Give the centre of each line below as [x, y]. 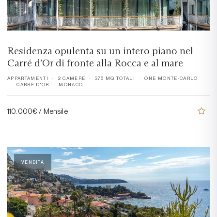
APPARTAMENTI [28, 78]
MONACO [71, 85]
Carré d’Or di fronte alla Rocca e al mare [95, 63]
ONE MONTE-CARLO [171, 78]
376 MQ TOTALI [115, 78]
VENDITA [33, 162]
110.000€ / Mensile [38, 111]
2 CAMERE [72, 78]
